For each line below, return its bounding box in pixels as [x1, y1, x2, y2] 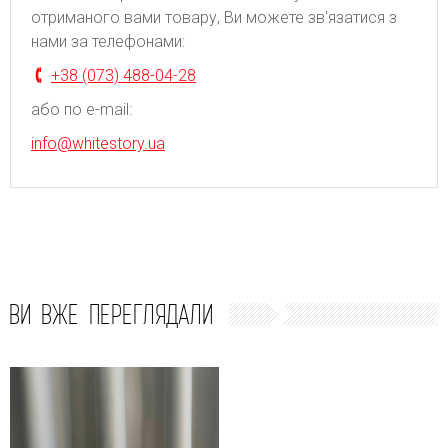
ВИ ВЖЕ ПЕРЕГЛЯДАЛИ [9, 295, 213, 332]
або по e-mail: [31, 99, 132, 119]
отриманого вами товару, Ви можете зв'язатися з [31, 7, 397, 27]
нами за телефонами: [31, 31, 185, 51]
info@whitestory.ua [31, 133, 165, 153]
